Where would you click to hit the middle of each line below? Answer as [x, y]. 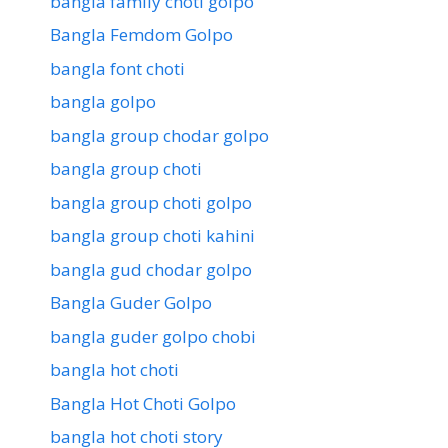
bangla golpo [103, 102]
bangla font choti [117, 68]
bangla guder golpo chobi [153, 336]
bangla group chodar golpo [159, 135]
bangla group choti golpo [151, 202]
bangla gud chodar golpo [151, 269]
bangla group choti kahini [152, 236]
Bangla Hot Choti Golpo [143, 403]
